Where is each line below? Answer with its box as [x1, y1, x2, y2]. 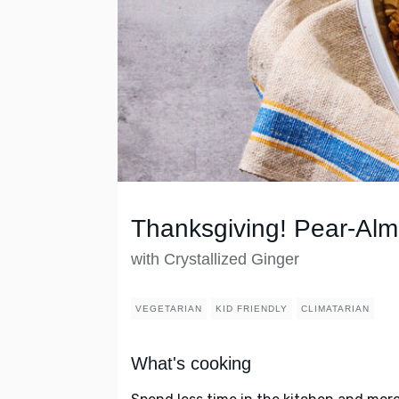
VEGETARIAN [135, 304, 202, 314]
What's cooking [131, 354, 251, 374]
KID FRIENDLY [216, 304, 288, 314]
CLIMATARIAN [301, 304, 370, 314]
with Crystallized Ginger [131, 250, 299, 269]
